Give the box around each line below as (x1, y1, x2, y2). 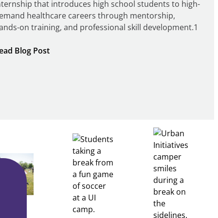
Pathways (49, 91, 86, 102)
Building (49, 56, 80, 67)
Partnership (49, 114, 93, 126)
